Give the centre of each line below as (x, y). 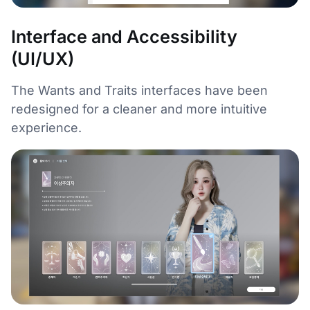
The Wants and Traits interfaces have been (139, 90)
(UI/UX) (43, 59)
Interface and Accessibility (124, 37)
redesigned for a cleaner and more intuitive (139, 109)
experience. (46, 128)
